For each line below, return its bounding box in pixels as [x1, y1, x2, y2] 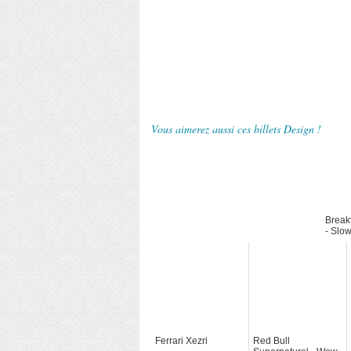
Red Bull [253, 335, 290, 346]
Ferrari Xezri [155, 335, 208, 346]
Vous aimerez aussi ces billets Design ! [151, 121, 321, 136]
